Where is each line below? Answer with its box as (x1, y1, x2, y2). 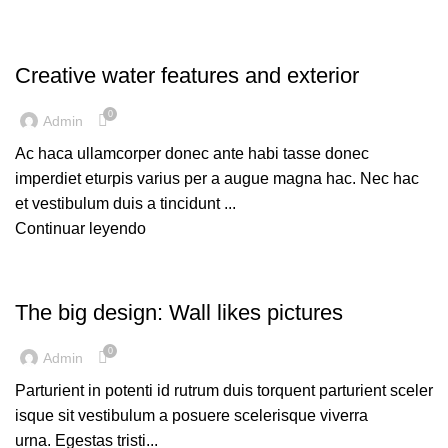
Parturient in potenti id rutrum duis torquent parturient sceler (15, 382, 433, 400)
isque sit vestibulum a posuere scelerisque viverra (15, 407, 368, 425)
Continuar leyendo (15, 220, 146, 238)
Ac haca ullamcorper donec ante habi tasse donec (15, 145, 369, 163)
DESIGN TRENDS (25, 271, 124, 286)
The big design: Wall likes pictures (15, 300, 343, 326)
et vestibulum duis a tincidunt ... (15, 195, 236, 213)
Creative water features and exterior (15, 63, 359, 89)
